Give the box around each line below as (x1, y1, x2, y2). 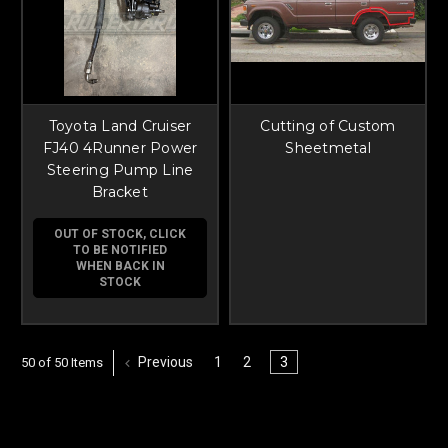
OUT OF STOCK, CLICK (54, 226, 186, 241)
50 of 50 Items (21, 354, 103, 370)
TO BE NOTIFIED (73, 242, 167, 257)
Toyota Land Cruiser (48, 116, 192, 135)
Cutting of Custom (260, 116, 396, 135)
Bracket (92, 182, 148, 201)
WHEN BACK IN (75, 258, 165, 273)
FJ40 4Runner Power (42, 138, 198, 157)
